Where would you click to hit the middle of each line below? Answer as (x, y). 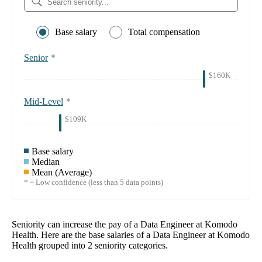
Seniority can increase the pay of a (76, 224)
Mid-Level (44, 101)
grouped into (63, 245)
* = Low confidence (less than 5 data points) (94, 182)
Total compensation (164, 32)
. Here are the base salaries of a (94, 235)
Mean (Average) (62, 172)
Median (46, 161)
